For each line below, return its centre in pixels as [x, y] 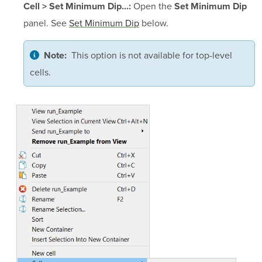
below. [154, 23]
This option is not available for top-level [152, 55]
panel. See [46, 23]
